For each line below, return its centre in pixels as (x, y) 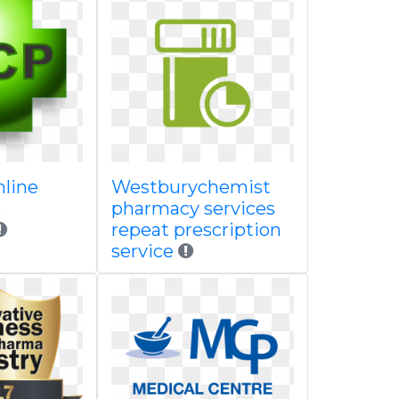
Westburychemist (191, 187)
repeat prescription (196, 230)
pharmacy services (193, 208)
